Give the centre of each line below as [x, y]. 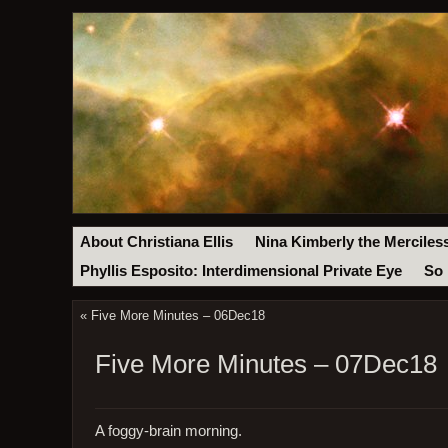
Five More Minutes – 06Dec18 [177, 316]
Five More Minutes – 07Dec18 [265, 364]
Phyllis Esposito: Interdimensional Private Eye [241, 271]
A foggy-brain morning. [168, 430]
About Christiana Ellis [157, 241]
